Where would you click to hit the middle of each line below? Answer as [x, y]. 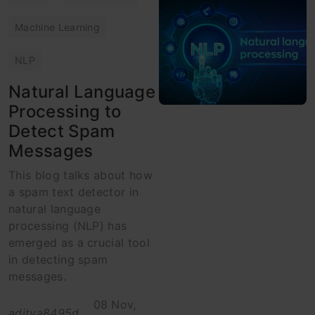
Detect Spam [62, 131]
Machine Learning [58, 27]
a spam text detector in [74, 192]
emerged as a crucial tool [79, 242]
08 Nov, [115, 304]
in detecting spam [58, 259]
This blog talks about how [81, 175]
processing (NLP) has [68, 225]
